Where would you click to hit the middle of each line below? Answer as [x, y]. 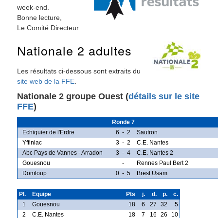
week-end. [33, 7]
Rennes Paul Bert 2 [163, 163]
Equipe [42, 194]
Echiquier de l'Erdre [48, 132]
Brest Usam [152, 173]
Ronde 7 [123, 122]
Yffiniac [32, 142]
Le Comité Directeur [48, 27]
